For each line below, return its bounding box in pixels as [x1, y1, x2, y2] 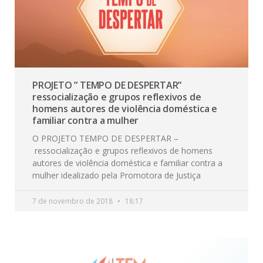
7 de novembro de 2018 [32, 195, 114, 206]
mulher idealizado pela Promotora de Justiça [32, 169, 201, 181]
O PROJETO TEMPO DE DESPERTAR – [32, 132, 178, 144]
